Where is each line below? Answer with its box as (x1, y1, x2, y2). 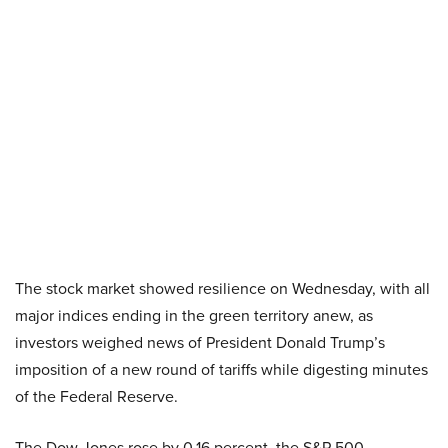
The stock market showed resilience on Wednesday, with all (15, 277, 430, 299)
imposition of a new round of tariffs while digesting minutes (15, 358, 428, 380)
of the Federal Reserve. (15, 385, 178, 407)
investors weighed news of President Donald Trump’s (15, 331, 385, 353)
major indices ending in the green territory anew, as (15, 304, 373, 326)
